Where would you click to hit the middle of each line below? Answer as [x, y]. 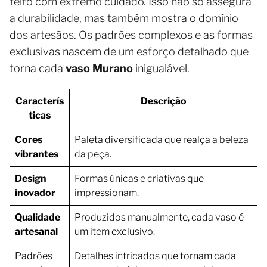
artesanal [36, 232]
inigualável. [161, 69]
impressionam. [107, 193]
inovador [35, 193]
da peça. [93, 154]
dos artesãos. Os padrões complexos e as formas [131, 35]
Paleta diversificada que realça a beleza [162, 140]
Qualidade [38, 218]
